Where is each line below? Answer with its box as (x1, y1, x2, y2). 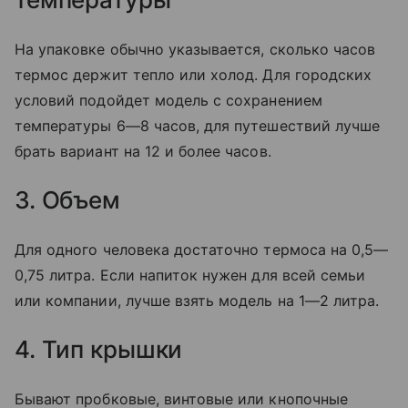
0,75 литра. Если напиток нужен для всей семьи (15, 266, 366, 285)
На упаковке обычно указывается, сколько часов (15, 40, 376, 59)
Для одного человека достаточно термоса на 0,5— (15, 240, 389, 260)
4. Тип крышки (15, 335, 183, 364)
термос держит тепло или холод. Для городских (15, 66, 372, 85)
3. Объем (15, 186, 120, 215)
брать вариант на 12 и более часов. (15, 142, 271, 161)
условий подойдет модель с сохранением (15, 91, 322, 110)
